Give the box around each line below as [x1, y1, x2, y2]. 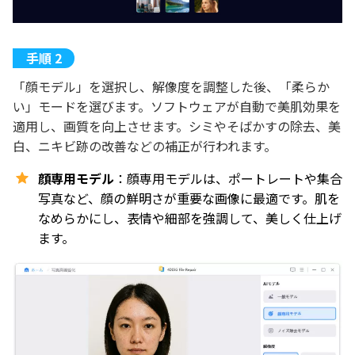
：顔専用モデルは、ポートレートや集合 [114, 168, 342, 188]
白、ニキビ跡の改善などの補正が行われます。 [13, 136, 277, 155]
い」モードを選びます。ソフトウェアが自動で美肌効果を [13, 96, 341, 116]
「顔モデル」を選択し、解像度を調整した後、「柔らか [13, 76, 330, 96]
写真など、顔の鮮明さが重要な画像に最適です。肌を [38, 188, 340, 208]
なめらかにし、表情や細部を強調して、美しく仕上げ [38, 208, 342, 227]
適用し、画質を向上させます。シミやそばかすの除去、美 [13, 116, 341, 136]
